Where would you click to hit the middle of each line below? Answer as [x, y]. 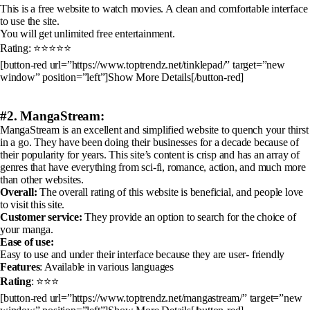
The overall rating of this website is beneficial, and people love [170, 192]
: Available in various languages [107, 266]
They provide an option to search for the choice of [189, 217]
